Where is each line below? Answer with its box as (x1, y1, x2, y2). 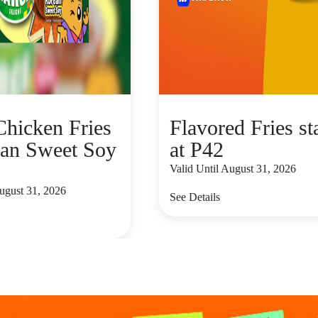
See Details (170, 191, 220, 203)
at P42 (170, 138, 224, 161)
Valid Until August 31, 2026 (170, 163, 296, 175)
